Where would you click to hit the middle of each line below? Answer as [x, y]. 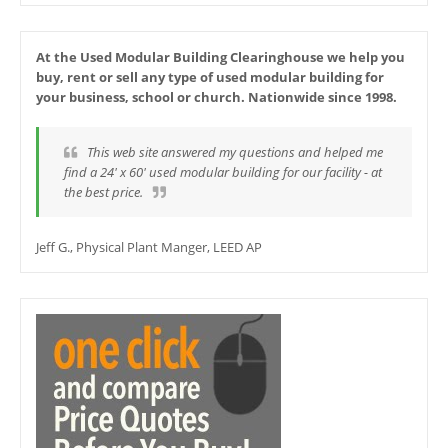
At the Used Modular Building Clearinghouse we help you [220, 57]
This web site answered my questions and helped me [235, 152]
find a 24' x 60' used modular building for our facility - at [223, 172]
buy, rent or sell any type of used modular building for [210, 77]
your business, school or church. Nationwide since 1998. [216, 97]
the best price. [103, 192]
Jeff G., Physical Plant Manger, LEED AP [149, 247]
